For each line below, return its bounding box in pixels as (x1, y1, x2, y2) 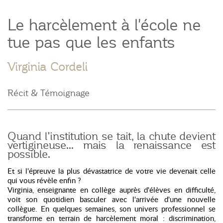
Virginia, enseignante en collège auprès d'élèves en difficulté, (7, 185, 216, 195)
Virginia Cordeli (7, 60, 88, 73)
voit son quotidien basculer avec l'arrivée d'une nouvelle (7, 194, 216, 204)
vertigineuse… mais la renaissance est (7, 139, 216, 151)
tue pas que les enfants (7, 34, 175, 51)
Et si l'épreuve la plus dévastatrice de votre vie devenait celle (7, 166, 216, 176)
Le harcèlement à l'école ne (7, 16, 201, 34)
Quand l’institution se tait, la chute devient (7, 130, 216, 142)
